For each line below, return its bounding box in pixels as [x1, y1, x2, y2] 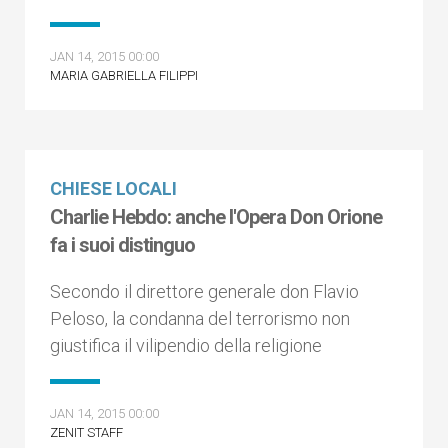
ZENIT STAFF [50, 425, 123, 440]
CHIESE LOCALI [50, 178, 177, 199]
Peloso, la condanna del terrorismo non [50, 308, 350, 329]
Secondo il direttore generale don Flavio [50, 281, 359, 302]
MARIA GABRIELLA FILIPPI [50, 68, 198, 83]
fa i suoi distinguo [50, 233, 195, 257]
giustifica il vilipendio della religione [50, 335, 322, 356]
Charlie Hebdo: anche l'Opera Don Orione [50, 205, 382, 229]
